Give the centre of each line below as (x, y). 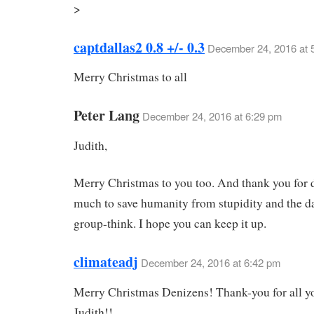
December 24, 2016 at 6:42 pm (211, 262)
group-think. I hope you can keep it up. (170, 223)
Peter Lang (107, 116)
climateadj (106, 261)
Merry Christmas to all (130, 77)
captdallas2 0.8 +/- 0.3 (139, 47)
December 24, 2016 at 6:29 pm (212, 116)
